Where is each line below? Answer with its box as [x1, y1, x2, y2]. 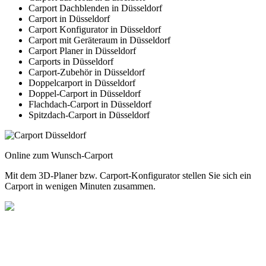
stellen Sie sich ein [180, 170, 251, 181]
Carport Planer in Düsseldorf [28, 46, 136, 56]
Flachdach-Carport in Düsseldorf [28, 99, 151, 110]
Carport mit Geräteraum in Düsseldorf [28, 35, 170, 46]
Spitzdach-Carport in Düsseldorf [28, 110, 150, 121]
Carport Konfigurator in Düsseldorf [28, 24, 161, 35]
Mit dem [5, 170, 39, 181]
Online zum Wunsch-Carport [5, 150, 113, 161]
